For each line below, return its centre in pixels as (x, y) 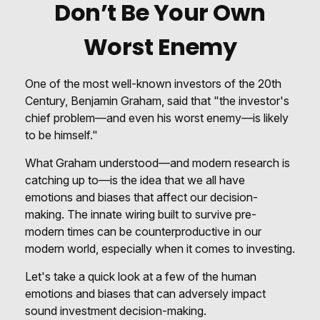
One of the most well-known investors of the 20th (153, 84)
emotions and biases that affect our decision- (141, 197)
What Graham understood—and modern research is (157, 163)
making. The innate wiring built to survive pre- (141, 214)
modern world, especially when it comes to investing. (160, 249)
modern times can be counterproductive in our (143, 231)
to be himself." (61, 135)
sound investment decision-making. (116, 311)
